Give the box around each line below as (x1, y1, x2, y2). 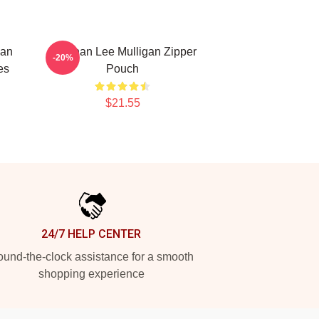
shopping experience (38, 268, 145, 280)
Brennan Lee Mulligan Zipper (48, 46, 197, 58)
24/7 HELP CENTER (41, 227, 141, 241)
